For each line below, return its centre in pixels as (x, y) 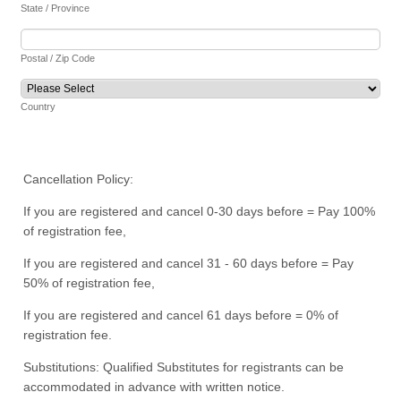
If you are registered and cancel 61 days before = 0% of (181, 316)
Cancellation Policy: (79, 179)
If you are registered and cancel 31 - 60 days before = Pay (189, 264)
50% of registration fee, (90, 283)
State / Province (55, 9)
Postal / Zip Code (58, 59)
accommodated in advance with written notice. (154, 387)
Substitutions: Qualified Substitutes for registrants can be (184, 367)
